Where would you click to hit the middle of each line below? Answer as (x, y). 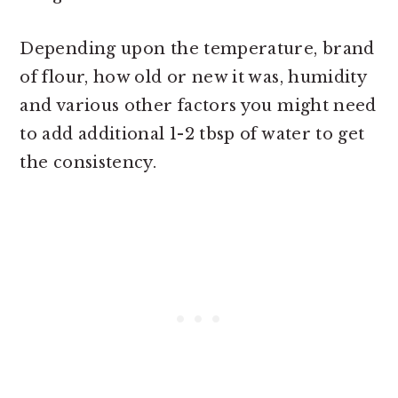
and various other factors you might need (198, 106)
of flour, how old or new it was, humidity (193, 78)
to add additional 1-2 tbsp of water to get (192, 135)
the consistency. (88, 163)
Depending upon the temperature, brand (197, 49)
